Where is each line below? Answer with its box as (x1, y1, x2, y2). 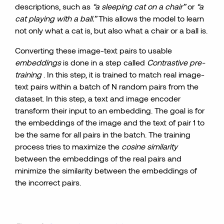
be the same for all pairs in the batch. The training (15, 129, 191, 139)
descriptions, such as (15, 1, 93, 11)
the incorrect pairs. (15, 177, 81, 187)
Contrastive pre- (147, 57, 205, 67)
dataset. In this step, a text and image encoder (15, 93, 181, 103)
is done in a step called (61, 57, 147, 67)
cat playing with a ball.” (15, 13, 97, 23)
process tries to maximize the (15, 141, 122, 151)
